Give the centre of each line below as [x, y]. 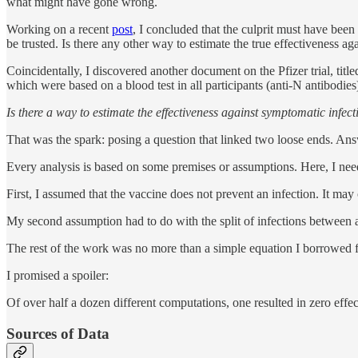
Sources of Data [58, 333]
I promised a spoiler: [58, 275]
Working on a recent [59, 29]
